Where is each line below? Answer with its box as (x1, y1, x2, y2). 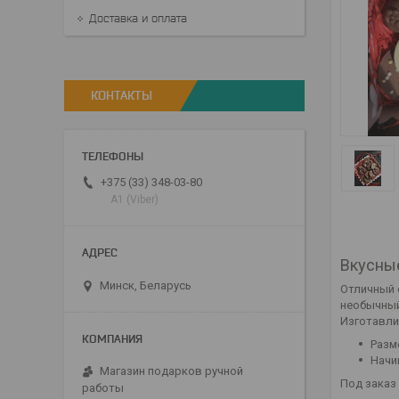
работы (82, 381, 124, 395)
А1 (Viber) (110, 193, 159, 207)
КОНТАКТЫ (91, 88, 152, 102)
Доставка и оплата (89, 12, 187, 25)
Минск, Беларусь (100, 279, 191, 293)
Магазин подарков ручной (100, 364, 243, 379)
